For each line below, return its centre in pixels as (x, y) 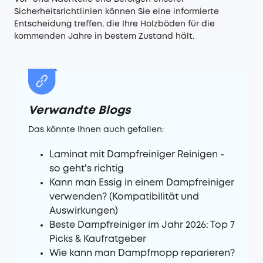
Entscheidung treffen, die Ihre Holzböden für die (114, 24)
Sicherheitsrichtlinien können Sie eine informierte (117, 11)
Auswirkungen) (84, 211)
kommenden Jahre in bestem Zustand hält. (104, 36)
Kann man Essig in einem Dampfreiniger (142, 183)
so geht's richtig (87, 168)
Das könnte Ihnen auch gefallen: (96, 129)
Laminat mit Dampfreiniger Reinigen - (137, 154)
